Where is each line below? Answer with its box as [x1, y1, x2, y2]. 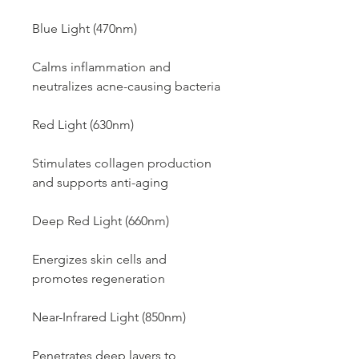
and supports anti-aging [32, 174, 168, 190]
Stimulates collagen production [32, 155, 212, 171]
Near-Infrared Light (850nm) [32, 309, 186, 325]
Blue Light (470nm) [32, 20, 137, 36]
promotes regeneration [32, 270, 165, 286]
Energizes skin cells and [32, 251, 167, 267]
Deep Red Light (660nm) [32, 212, 169, 228]
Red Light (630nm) [32, 116, 134, 132]
